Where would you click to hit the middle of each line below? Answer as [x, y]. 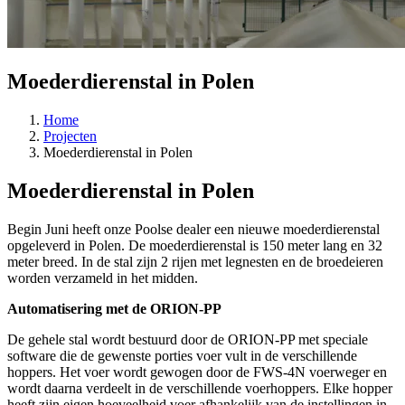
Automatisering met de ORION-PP [114, 308]
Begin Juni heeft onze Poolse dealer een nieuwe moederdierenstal [193, 229]
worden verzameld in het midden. [103, 278]
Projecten [70, 136]
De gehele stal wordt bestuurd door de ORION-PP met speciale [188, 339]
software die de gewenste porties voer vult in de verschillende [182, 355]
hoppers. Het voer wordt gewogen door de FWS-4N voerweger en [197, 372]
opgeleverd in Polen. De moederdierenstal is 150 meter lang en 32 [195, 245]
